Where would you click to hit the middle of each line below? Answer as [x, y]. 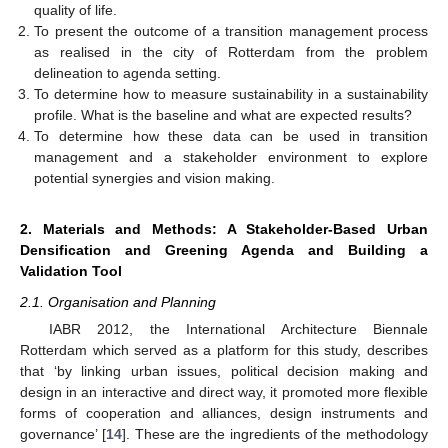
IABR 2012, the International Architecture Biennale [238, 328]
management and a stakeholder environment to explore [231, 156]
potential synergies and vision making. [155, 177]
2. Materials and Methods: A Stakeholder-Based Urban [224, 228]
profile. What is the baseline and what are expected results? [223, 114]
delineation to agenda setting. [128, 72]
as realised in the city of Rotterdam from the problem [231, 51]
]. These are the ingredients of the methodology [274, 433]
